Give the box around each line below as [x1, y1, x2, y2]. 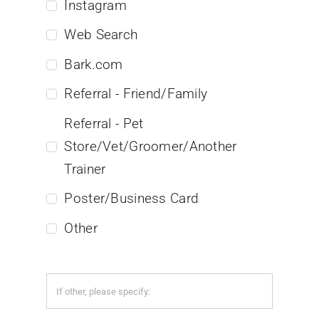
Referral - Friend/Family [64, 85, 208, 103]
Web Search [64, 26, 138, 43]
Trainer [64, 160, 106, 177]
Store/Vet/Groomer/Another [64, 137, 237, 155]
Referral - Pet [64, 115, 144, 132]
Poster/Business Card [64, 190, 199, 207]
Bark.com [64, 56, 123, 73]
